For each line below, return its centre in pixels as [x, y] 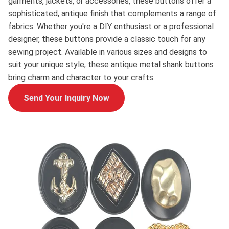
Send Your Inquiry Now [66, 98]
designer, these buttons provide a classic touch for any [107, 39]
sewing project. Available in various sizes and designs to [108, 52]
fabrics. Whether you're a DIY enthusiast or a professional [111, 26]
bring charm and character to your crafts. [82, 77]
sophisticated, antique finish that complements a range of [112, 14]
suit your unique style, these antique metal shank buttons [111, 65]
